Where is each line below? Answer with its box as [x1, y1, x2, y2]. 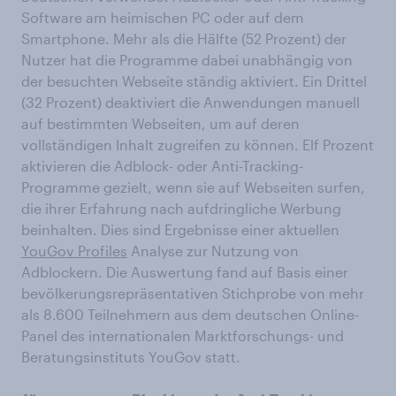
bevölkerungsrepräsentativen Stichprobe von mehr [21, 285, 364, 301]
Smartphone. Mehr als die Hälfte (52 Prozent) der [21, 30, 346, 47]
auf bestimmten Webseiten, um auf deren [21, 115, 300, 132]
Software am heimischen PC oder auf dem [21, 9, 304, 26]
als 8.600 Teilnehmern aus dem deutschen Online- [21, 306, 359, 323]
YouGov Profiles [21, 242, 127, 259]
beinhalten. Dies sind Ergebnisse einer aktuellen [21, 221, 339, 238]
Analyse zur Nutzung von [127, 242, 299, 259]
